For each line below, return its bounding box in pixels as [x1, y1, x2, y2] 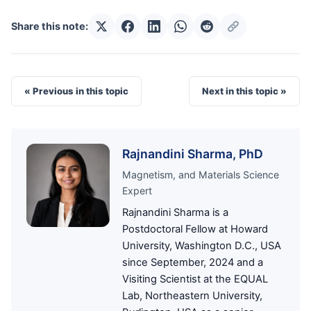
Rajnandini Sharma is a [122, 205, 228, 219]
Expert [122, 184, 152, 196]
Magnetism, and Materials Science [122, 168, 279, 180]
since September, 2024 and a [122, 255, 263, 269]
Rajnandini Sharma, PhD [122, 146, 263, 161]
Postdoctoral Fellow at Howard [122, 222, 268, 235]
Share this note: [11, 20, 88, 33]
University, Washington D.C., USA [122, 239, 281, 252]
